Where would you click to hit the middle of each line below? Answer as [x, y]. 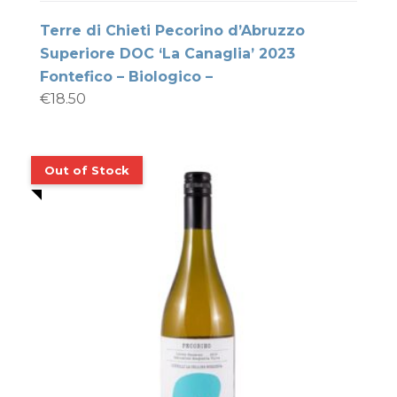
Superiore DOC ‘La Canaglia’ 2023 [167, 53]
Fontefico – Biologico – [126, 76]
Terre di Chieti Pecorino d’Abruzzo [172, 30]
